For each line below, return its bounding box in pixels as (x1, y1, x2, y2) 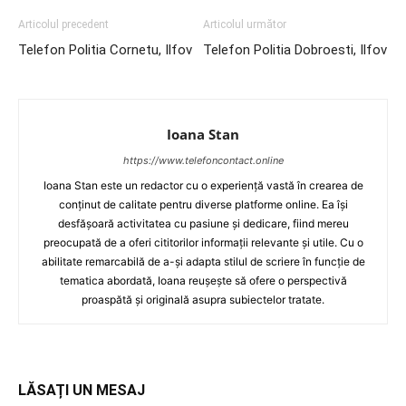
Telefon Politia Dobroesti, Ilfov (203, 41, 387, 58)
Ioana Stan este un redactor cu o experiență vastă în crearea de (43, 178, 363, 192)
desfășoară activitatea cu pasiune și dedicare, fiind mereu (57, 216, 349, 230)
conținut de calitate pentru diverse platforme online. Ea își (58, 197, 348, 211)
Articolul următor (203, 17, 286, 31)
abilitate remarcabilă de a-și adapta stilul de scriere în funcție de (41, 254, 365, 268)
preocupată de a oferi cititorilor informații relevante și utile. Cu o (43, 235, 363, 249)
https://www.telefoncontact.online (122, 153, 284, 167)
